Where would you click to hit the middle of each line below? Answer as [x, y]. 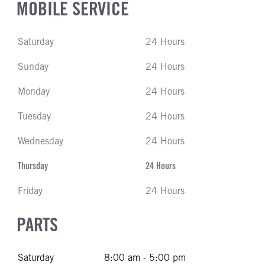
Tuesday [34, 116]
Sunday [33, 67]
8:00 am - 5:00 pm [145, 258]
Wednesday [41, 141]
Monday [34, 91]
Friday [30, 191]
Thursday [33, 166]
